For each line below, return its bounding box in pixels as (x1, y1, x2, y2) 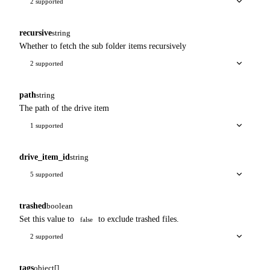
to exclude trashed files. (96, 214, 180, 224)
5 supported (30, 170, 63, 178)
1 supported (30, 121, 63, 129)
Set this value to (19, 214, 77, 224)
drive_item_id (19, 152, 70, 162)
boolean (46, 201, 73, 210)
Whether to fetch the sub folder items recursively (19, 41, 186, 51)
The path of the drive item (19, 103, 109, 113)
